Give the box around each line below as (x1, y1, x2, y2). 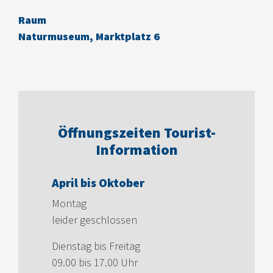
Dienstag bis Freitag (52, 239, 140, 253)
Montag (52, 196, 87, 211)
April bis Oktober (52, 175, 144, 191)
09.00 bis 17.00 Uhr (52, 255, 138, 270)
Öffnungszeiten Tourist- (57, 123, 216, 143)
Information (95, 140, 178, 160)
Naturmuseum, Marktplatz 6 (18, 29, 160, 44)
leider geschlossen (52, 213, 137, 227)
